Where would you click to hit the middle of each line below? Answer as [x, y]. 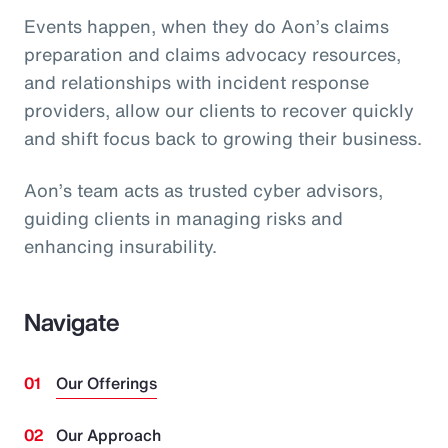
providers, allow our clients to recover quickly [219, 110]
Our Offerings [106, 383]
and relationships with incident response [196, 82]
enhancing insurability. [123, 246]
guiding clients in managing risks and [183, 218]
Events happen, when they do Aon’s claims [206, 26]
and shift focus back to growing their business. [223, 138]
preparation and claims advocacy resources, [212, 54]
